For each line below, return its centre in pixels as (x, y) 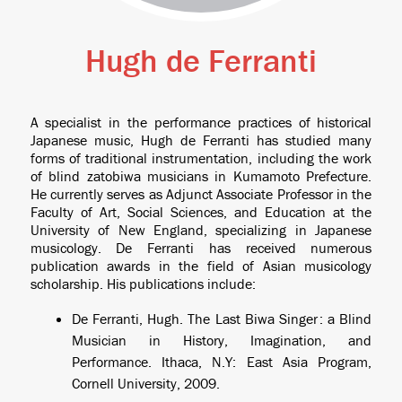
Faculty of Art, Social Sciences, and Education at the (201, 212)
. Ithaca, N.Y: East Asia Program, (260, 362)
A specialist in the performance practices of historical (201, 122)
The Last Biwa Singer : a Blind (280, 319)
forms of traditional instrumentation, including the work (201, 158)
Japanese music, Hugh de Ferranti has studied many (201, 140)
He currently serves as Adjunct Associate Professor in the (201, 194)
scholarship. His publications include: (143, 284)
